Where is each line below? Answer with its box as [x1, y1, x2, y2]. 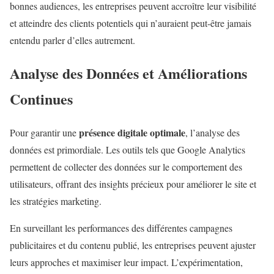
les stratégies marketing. [10, 194, 102, 208]
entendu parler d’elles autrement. [10, 33, 135, 46]
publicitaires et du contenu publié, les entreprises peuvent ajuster [10, 239, 256, 252]
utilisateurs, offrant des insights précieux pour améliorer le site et [10, 177, 256, 191]
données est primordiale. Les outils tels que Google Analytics [10, 143, 245, 157]
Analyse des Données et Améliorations [10, 62, 247, 84]
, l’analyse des [185, 126, 240, 139]
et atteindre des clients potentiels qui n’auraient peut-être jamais [10, 16, 251, 29]
